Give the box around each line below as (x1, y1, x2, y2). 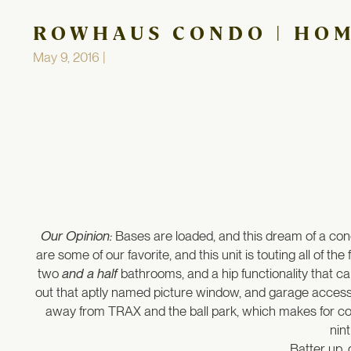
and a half (61, 266, 118, 282)
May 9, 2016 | (33, 49, 106, 66)
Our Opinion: (40, 228, 112, 244)
